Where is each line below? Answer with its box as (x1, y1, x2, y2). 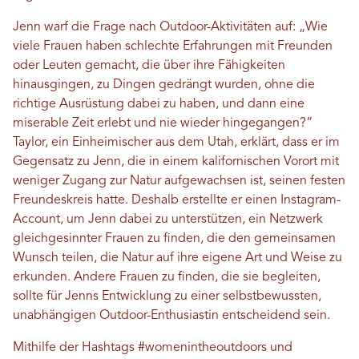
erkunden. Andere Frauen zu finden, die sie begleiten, (13, 271, 321, 284)
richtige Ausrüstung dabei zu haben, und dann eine (13, 98, 305, 111)
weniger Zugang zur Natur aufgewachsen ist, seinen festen (13, 175, 345, 188)
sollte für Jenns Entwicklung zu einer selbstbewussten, (13, 290, 321, 303)
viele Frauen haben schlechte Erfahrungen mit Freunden (13, 40, 333, 53)
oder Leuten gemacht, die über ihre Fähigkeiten (13, 59, 285, 72)
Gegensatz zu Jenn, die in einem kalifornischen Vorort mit (13, 155, 339, 168)
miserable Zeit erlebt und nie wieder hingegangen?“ (13, 117, 313, 130)
